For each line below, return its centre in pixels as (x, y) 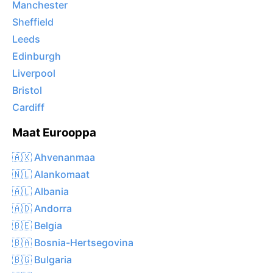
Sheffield (33, 22)
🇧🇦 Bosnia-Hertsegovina (73, 242)
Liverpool (34, 73)
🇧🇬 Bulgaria (42, 259)
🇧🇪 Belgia (37, 225)
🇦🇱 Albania (41, 191)
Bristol (27, 90)
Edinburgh (37, 56)
